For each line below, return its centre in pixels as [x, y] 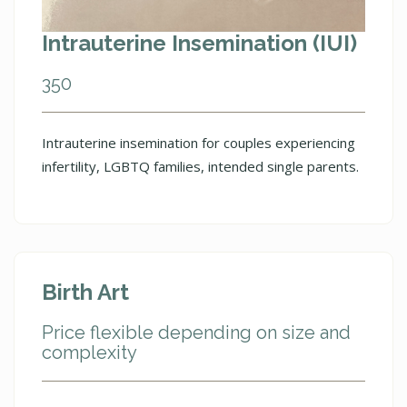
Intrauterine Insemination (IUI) [199, 43]
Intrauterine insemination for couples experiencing [199, 142]
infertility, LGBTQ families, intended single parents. [200, 166]
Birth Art [85, 292]
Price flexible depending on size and [196, 332]
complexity [89, 352]
